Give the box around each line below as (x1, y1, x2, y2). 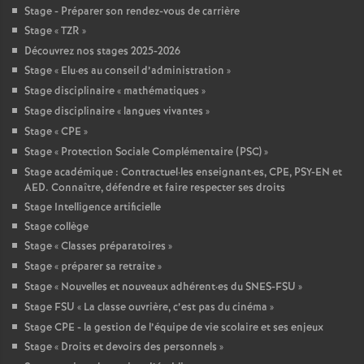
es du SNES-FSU (218, 279, 296, 295)
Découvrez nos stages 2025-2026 (24, 44, 180, 59)
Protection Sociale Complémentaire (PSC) (61, 145, 262, 160)
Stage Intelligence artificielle (24, 200, 161, 215)
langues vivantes (123, 104, 203, 119)
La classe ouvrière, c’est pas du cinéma (84, 300, 267, 315)
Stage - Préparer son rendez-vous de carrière (24, 4, 240, 19)
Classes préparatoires (61, 239, 166, 254)
